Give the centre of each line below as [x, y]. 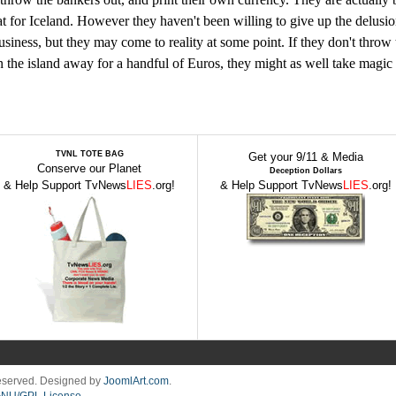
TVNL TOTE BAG [89, 154]
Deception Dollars [306, 171]
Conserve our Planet [89, 168]
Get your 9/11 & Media [306, 157]
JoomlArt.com [136, 381]
